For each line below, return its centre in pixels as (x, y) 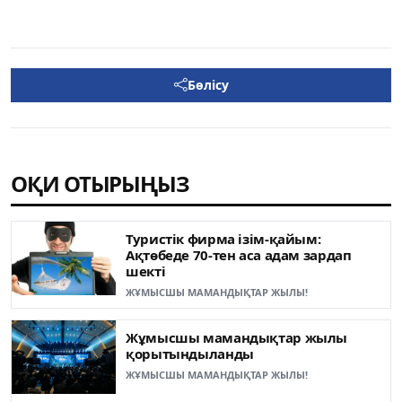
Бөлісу (208, 84)
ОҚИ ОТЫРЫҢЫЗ (100, 183)
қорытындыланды (190, 353)
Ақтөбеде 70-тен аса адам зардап (239, 254)
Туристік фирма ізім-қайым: (223, 238)
